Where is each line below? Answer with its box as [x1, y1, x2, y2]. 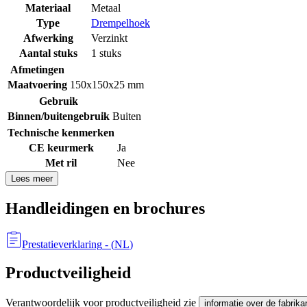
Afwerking [23, 32, 73, 44]
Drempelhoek [91, 16, 150, 29]
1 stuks [91, 47, 121, 59]
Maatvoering [8, 78, 67, 90]
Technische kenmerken [8, 126, 114, 138]
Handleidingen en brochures [5, 199, 205, 217]
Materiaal [25, 1, 71, 14]
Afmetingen [10, 63, 64, 75]
